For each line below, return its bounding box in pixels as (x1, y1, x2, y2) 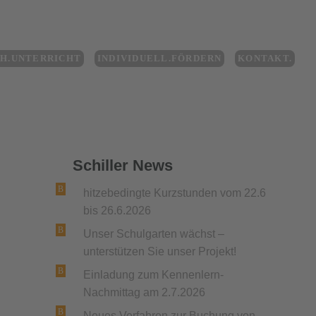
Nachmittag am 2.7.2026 (83, 286, 205, 298)
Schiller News (72, 157, 173, 174)
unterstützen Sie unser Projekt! (83, 245, 236, 257)
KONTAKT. (238, 54, 293, 63)
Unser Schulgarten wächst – (83, 228, 224, 240)
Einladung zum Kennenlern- (83, 269, 224, 281)
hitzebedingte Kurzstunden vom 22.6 (83, 187, 266, 199)
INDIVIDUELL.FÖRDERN (97, 54, 222, 63)
